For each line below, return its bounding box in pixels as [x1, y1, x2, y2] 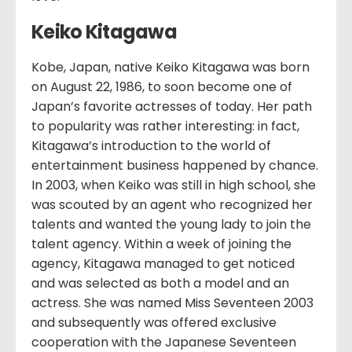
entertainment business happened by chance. [31, 156, 318, 174]
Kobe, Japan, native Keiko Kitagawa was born [31, 57, 310, 76]
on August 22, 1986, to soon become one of [31, 77, 292, 96]
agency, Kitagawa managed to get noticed [31, 254, 295, 273]
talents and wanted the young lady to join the [31, 214, 311, 233]
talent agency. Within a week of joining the [31, 234, 291, 253]
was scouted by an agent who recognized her [31, 195, 313, 214]
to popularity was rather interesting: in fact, [31, 116, 299, 135]
